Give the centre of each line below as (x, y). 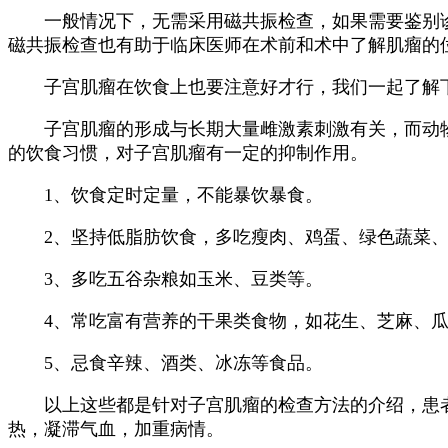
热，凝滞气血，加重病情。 (116, 428)
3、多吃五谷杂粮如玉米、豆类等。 (165, 278)
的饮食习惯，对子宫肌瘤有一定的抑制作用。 (188, 152)
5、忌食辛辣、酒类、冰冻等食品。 (165, 362)
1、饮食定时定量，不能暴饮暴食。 (165, 194)
